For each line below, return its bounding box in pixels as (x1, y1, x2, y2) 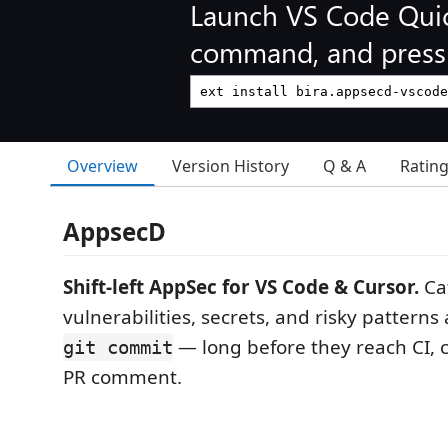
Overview (67, 154, 138, 177)
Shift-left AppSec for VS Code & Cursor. (63, 274, 419, 300)
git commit (63, 336, 173, 358)
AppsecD (63, 215, 166, 248)
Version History (172, 155, 289, 177)
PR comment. (63, 364, 182, 390)
